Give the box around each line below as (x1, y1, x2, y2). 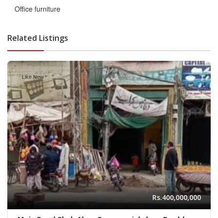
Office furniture (15, 4, 60, 14)
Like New (22, 73, 44, 81)
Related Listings (7, 33, 68, 44)
